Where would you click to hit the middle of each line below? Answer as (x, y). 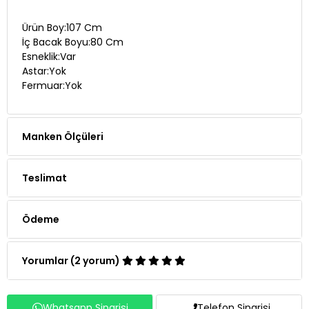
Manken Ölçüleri (63, 136)
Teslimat (44, 178)
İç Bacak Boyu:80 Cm (72, 42)
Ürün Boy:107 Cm (62, 27)
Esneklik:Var (49, 56)
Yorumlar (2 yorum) (72, 260)
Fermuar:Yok (52, 85)
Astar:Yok (44, 71)
